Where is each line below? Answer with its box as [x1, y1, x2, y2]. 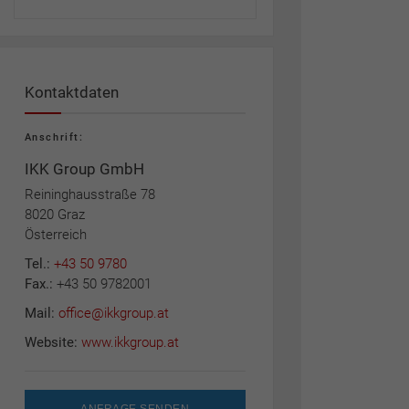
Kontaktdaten [24, 83, 119, 101]
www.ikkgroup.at [80, 334, 179, 351]
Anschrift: [24, 131, 84, 143]
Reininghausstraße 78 [24, 186, 155, 203]
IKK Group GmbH [24, 160, 144, 178]
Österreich [24, 226, 87, 243]
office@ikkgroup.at [58, 305, 169, 321]
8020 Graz [24, 206, 85, 223]
